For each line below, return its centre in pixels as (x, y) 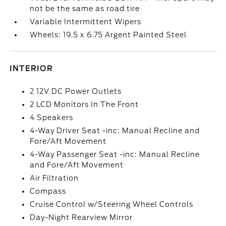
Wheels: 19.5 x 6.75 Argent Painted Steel (108, 35)
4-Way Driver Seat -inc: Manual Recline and (115, 131)
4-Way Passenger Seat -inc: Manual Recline (115, 154)
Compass (48, 191)
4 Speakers (52, 118)
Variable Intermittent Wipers (86, 22)
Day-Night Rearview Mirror (81, 217)
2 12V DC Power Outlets (76, 91)
